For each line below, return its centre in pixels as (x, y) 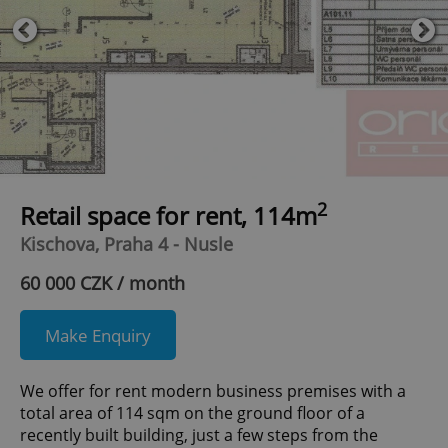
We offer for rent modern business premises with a (213, 391)
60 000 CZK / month (102, 283)
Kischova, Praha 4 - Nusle (126, 244)
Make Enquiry (98, 335)
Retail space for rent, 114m (168, 216)
